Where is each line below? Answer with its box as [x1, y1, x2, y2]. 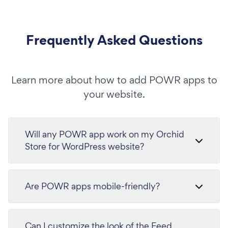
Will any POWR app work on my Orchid [25, 128, 184, 140]
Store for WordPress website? [25, 140, 144, 152]
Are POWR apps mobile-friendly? [25, 180, 160, 192]
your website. [83, 87, 145, 101]
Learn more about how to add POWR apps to [11, 73, 217, 87]
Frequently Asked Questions [25, 30, 203, 49]
